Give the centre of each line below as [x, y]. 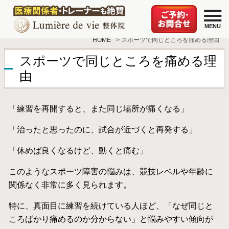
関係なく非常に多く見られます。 [70, 185]
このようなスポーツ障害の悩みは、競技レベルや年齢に [111, 171]
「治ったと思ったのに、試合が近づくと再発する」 [102, 130]
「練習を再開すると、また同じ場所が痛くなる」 [98, 109]
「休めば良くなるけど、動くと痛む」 [78, 151]
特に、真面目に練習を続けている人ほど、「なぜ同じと [111, 206]
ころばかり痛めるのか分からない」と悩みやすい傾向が [111, 219]
